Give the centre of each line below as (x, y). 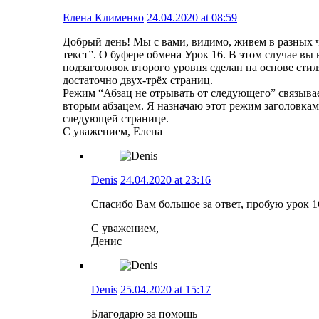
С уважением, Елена (113, 131)
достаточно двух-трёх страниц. (138, 80)
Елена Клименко (103, 17)
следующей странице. (116, 118)
